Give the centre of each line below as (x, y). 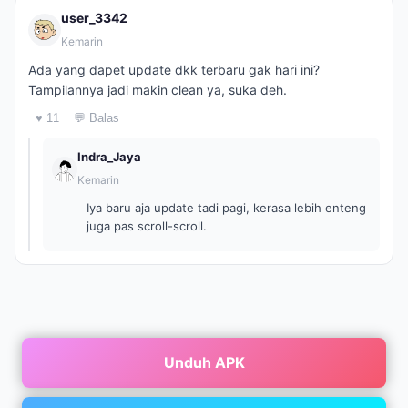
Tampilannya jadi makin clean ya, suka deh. (158, 90)
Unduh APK (204, 362)
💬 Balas (97, 118)
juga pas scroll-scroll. (147, 226)
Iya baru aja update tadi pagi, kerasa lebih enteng (226, 208)
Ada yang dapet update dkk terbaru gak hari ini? (174, 70)
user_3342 (94, 18)
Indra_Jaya (109, 157)
